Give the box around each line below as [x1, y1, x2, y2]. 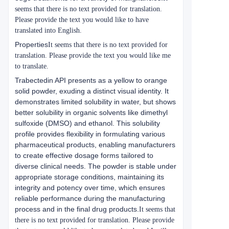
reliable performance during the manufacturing [15, 194, 165, 202]
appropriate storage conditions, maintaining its [15, 173, 164, 181]
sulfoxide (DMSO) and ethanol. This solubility [15, 119, 160, 127]
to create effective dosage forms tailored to [15, 151, 153, 159]
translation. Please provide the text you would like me [15, 52, 171, 59]
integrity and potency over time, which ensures [15, 184, 165, 192]
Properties [15, 40, 48, 49]
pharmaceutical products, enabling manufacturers [15, 141, 175, 149]
